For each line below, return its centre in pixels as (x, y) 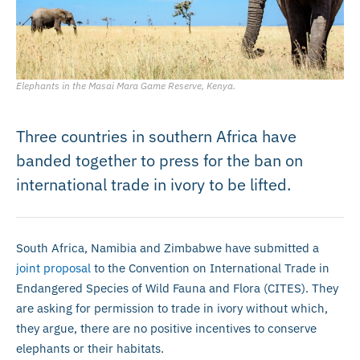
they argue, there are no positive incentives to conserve (166, 328)
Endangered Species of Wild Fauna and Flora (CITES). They (177, 288)
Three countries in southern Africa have (156, 136)
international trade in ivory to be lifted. (153, 184)
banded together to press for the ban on (160, 160)
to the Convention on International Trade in (210, 268)
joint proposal (53, 268)
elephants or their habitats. (90, 348)
